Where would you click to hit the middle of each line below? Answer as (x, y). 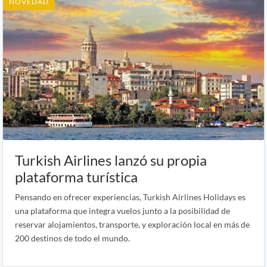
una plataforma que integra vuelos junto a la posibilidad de (122, 210)
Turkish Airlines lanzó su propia (111, 160)
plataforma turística (76, 176)
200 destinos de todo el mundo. (72, 238)
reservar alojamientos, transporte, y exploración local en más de (132, 224)
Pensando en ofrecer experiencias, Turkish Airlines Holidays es (130, 197)
